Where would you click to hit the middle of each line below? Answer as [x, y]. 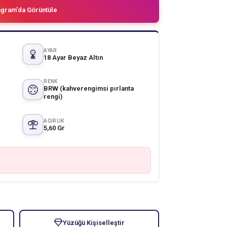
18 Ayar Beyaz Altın [73, 57]
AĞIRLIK [54, 121]
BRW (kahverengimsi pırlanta [89, 88]
